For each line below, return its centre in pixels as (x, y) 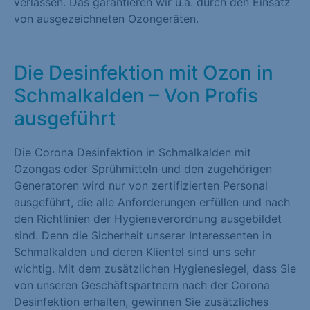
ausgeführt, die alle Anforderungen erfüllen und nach (152, 202)
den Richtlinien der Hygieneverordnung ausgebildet (148, 219)
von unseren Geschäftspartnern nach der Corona (142, 285)
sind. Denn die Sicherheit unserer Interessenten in (143, 235)
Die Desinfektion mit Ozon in (144, 73)
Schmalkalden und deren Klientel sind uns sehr (135, 252)
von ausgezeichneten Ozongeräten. (106, 19)
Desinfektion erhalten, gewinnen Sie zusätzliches (141, 302)
